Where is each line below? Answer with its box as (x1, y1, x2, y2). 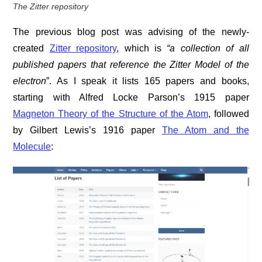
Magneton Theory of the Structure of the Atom (13, 109, 208, 119)
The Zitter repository (13, 2, 89, 12)
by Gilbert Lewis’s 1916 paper (13, 125, 162, 136)
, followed (208, 109, 249, 119)
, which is (116, 43, 167, 54)
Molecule (13, 142, 51, 152)
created (13, 43, 50, 54)
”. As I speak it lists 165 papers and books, (46, 76, 249, 87)
